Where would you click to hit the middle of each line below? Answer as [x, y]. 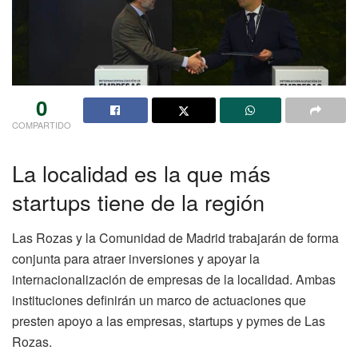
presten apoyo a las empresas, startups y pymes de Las [169, 321]
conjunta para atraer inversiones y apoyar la [136, 259]
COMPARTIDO [42, 124]
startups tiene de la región [138, 202]
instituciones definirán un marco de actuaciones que [159, 300]
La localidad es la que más [141, 173]
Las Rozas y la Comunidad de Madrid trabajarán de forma [175, 238]
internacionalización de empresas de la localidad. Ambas [174, 280]
